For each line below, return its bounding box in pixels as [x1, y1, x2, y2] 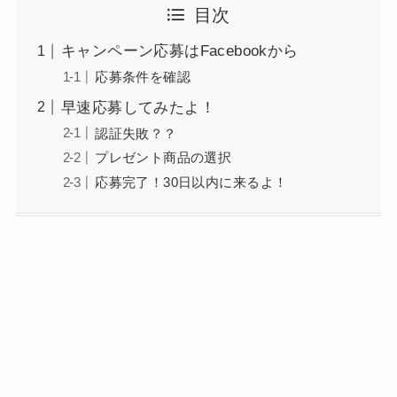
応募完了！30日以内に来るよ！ [95, 175, 288, 191]
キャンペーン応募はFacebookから [60, 43, 299, 60]
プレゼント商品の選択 [95, 150, 232, 166]
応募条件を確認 [95, 69, 191, 85]
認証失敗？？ [95, 125, 177, 141]
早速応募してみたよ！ [60, 98, 216, 116]
